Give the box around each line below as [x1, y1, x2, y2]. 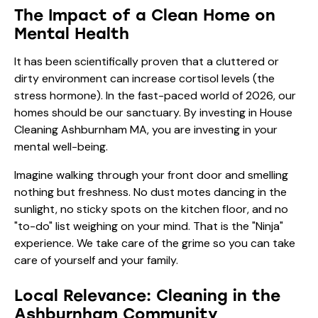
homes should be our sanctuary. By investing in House [14, 104, 292, 120]
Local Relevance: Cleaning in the [14, 285, 280, 305]
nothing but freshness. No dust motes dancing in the [14, 184, 287, 199]
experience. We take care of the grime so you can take [14, 235, 295, 251]
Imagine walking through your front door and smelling [14, 167, 288, 182]
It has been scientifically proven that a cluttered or [14, 53, 279, 69]
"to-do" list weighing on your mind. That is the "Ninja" [14, 218, 283, 234]
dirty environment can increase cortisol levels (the [14, 70, 275, 86]
